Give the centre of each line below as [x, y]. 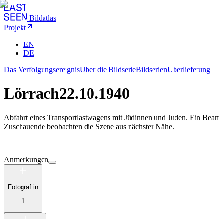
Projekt [15, 28]
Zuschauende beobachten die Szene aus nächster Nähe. [89, 126]
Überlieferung [189, 70]
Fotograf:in [23, 187]
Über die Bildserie [108, 70]
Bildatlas [43, 18]
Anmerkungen [26, 159]
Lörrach [32, 94]
